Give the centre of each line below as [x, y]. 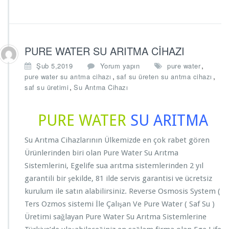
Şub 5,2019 [54, 66]
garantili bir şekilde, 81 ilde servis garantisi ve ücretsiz [118, 178]
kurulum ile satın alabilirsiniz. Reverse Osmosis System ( [122, 191]
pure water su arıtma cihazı [68, 76]
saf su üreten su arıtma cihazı [164, 76]
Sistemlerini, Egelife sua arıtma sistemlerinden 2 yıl [114, 166]
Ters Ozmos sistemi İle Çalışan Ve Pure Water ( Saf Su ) [121, 204]
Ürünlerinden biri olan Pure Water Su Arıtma [101, 153]
